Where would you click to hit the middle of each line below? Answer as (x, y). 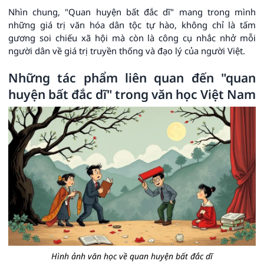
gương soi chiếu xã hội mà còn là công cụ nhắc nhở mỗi (132, 38)
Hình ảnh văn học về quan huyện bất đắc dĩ (132, 256)
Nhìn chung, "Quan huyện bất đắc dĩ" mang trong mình (132, 12)
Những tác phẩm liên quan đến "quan (132, 78)
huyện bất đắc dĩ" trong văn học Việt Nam (132, 95)
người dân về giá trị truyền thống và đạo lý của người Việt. (127, 51)
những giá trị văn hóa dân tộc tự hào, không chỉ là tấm (132, 25)
